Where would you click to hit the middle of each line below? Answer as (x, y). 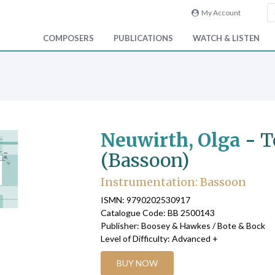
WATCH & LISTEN (226, 38)
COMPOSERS (68, 38)
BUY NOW (137, 263)
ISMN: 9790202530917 (145, 199)
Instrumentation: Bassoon (173, 182)
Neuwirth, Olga (170, 140)
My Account (219, 13)
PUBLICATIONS (143, 38)
